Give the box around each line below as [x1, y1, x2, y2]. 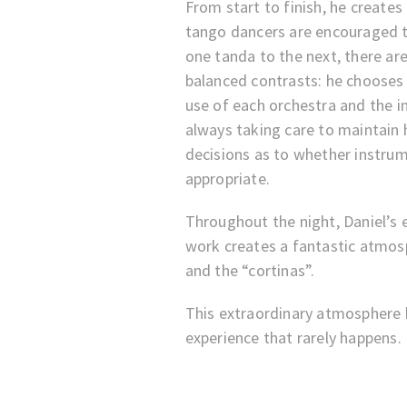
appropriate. [184, 168, 270, 189]
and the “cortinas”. [184, 260, 315, 281]
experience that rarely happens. [184, 327, 402, 348]
